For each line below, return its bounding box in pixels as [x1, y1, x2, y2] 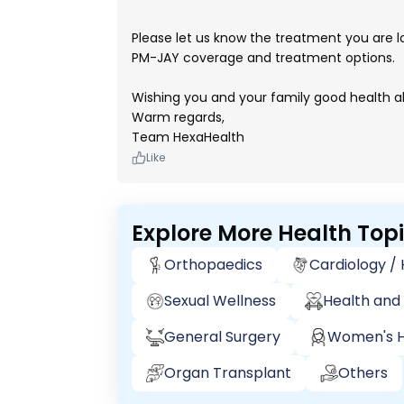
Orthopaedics [164, 254, 262, 275]
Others [338, 363, 388, 383]
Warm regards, [132, 108, 225, 126]
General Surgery [164, 326, 280, 347]
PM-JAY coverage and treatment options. [132, 49, 395, 67]
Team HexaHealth [132, 128, 244, 146]
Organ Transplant [164, 363, 291, 383]
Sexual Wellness [164, 290, 276, 311]
